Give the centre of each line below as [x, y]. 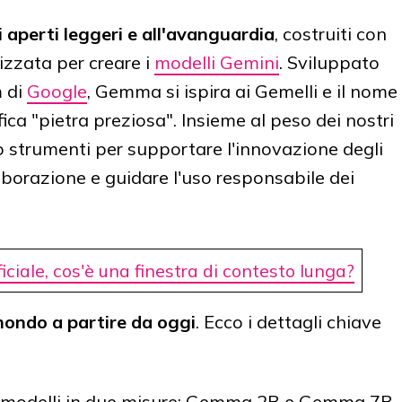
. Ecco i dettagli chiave [288, 321]
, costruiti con [331, 33]
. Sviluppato [329, 62]
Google [57, 91]
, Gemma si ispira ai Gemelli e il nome [242, 91]
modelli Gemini [217, 62]
